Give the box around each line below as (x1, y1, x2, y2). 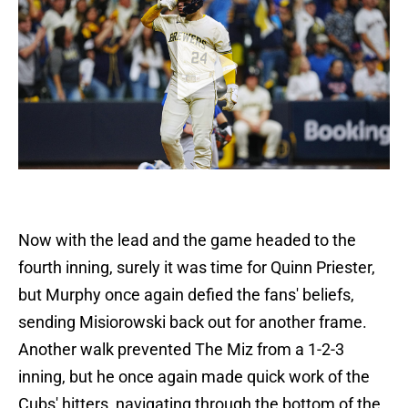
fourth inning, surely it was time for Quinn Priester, (18, 258, 375, 278)
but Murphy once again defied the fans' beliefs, (18, 285, 354, 305)
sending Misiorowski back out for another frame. (18, 312, 367, 332)
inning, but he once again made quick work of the (18, 367, 370, 387)
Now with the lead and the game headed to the (18, 230, 356, 250)
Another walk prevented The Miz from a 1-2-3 (18, 340, 344, 360)
